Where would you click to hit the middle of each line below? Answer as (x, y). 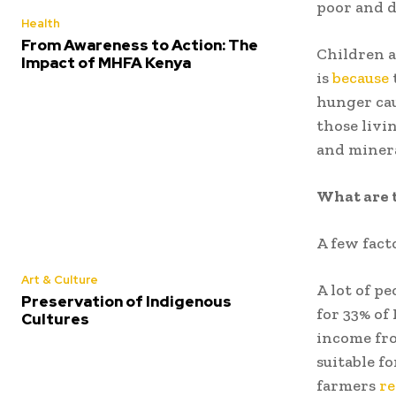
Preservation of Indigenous (126, 301)
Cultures (55, 319)
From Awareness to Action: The (140, 45)
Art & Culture (60, 279)
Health (41, 23)
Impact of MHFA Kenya (106, 62)
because (361, 77)
